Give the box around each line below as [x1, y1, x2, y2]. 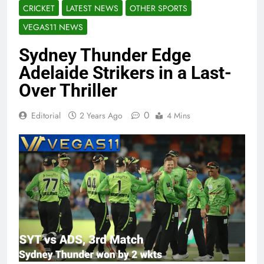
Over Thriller [19, 80, 117, 101]
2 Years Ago [80, 110, 123, 122]
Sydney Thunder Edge [19, 45, 191, 66]
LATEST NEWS [66, 2, 118, 15]
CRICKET [23, 2, 55, 15]
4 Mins [167, 110, 190, 122]
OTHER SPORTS [130, 2, 187, 15]
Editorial [31, 110, 61, 122]
